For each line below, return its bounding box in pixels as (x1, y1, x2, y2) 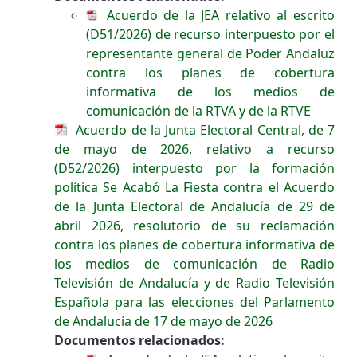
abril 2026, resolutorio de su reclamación (54, 216, 335, 234)
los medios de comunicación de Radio (54, 254, 335, 273)
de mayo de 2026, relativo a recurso (54, 139, 335, 158)
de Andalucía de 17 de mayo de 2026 (54, 312, 273, 330)
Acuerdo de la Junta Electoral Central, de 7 (72, 120, 335, 139)
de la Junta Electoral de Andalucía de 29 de (54, 197, 335, 215)
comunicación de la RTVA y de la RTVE (86, 101, 311, 120)
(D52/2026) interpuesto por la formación (54, 159, 335, 177)
